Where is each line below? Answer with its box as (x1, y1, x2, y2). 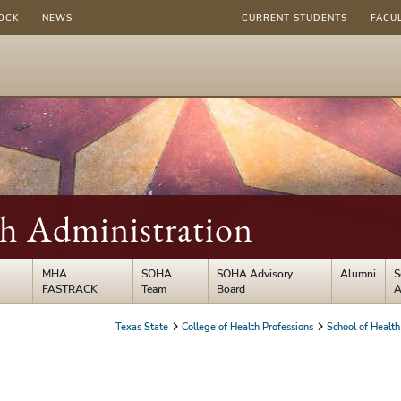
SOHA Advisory (217, 265, 294, 281)
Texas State (115, 319, 171, 334)
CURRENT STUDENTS (242, 11, 348, 25)
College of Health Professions (181, 319, 313, 334)
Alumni (340, 265, 377, 281)
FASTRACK (41, 280, 98, 296)
